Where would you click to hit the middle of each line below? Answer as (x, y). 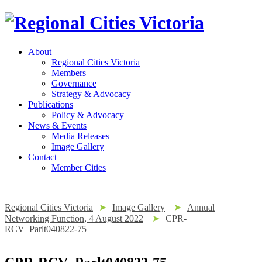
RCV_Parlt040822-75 (46, 229)
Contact (42, 157)
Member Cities (79, 167)
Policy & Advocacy (88, 115)
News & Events (57, 125)
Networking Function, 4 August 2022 (74, 218)
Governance (74, 83)
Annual (201, 207)
